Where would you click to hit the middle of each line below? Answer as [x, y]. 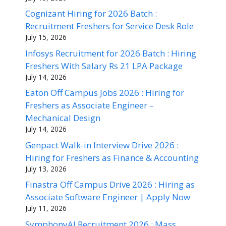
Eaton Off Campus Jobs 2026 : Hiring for [105, 93]
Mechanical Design [63, 118]
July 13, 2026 [46, 168]
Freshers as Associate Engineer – [90, 105]
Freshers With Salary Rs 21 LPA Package [104, 66]
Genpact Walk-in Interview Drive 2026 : [102, 145]
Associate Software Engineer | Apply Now [108, 197]
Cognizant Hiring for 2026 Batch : [91, 14]
